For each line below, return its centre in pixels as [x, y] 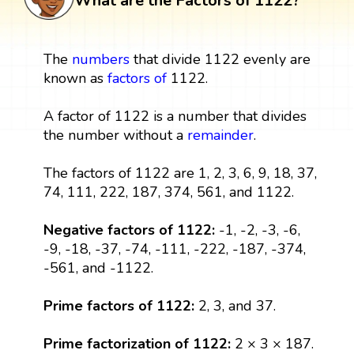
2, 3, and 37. [235, 305]
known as [75, 78]
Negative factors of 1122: [129, 230]
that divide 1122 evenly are [220, 59]
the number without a [115, 135]
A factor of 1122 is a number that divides [175, 116]
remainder [220, 135]
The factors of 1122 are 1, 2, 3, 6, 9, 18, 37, [180, 173]
